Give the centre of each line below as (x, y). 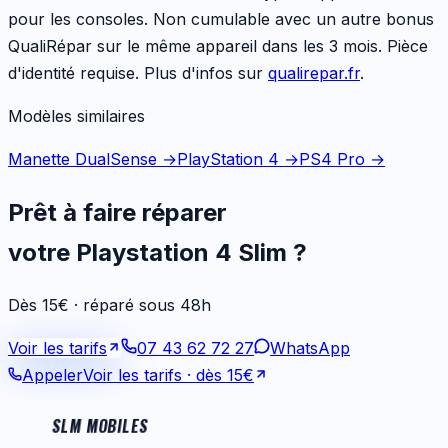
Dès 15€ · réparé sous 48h (109, 305)
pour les (39, 18)
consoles (110, 18)
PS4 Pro (332, 158)
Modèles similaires (76, 115)
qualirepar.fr (314, 72)
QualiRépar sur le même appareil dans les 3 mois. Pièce (218, 45)
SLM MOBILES (100, 426)
